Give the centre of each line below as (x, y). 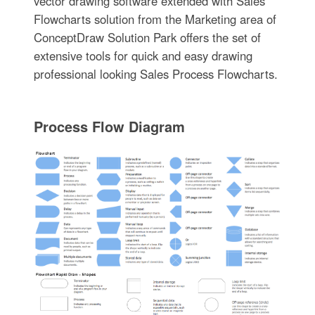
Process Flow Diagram (109, 127)
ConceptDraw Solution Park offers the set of (147, 38)
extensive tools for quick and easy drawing (143, 56)
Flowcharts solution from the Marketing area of (155, 19)
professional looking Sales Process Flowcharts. (155, 74)
